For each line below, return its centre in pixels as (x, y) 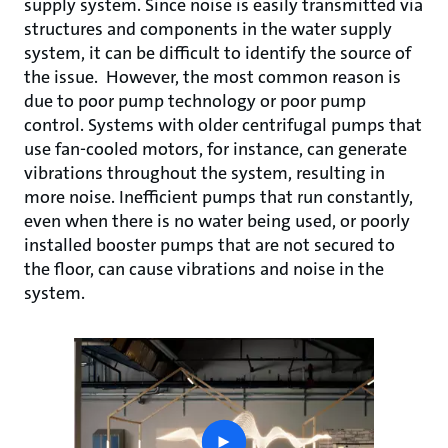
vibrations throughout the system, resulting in (204, 173)
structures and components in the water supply (208, 29)
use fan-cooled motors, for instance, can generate (215, 149)
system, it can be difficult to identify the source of (217, 53)
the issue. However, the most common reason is (212, 77)
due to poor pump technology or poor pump (195, 101)
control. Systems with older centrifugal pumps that (223, 125)
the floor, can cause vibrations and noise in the (204, 269)
